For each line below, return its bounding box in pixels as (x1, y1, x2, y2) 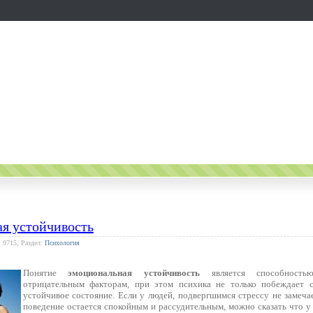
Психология (44, 239, 80, 247)
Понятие (22, 268, 68, 278)
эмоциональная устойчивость (68, 268, 200, 278)
